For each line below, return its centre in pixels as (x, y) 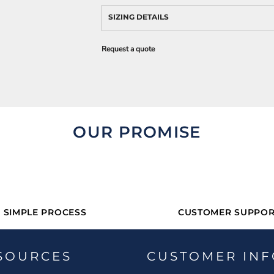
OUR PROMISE (137, 132)
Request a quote (128, 49)
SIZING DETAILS (139, 17)
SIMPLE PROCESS (45, 212)
